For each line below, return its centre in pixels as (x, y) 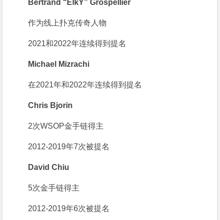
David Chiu (49, 167)
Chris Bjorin (51, 106)
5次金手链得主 (54, 188)
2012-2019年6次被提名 (69, 209)
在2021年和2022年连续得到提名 (85, 85)
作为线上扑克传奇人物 (68, 23)
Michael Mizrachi (59, 64)
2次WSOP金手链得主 (66, 126)
